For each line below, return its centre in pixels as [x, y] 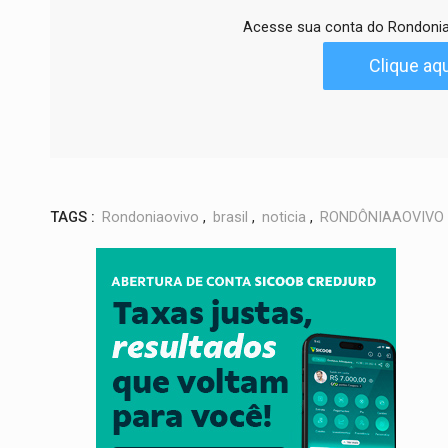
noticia [284, 217]
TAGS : [72, 217]
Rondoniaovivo [150, 217]
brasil [230, 217]
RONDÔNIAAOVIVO [382, 217]
